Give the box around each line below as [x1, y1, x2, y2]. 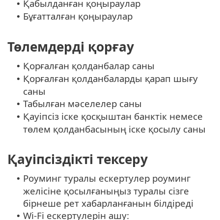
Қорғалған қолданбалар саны [23, 59, 155, 72]
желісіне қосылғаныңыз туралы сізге [23, 184, 189, 197]
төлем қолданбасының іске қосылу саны [23, 122, 206, 135]
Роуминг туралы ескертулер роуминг [23, 171, 191, 184]
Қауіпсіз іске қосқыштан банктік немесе [23, 110, 203, 122]
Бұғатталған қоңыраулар [23, 10, 133, 23]
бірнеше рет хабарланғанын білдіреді [23, 196, 193, 209]
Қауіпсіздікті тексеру [7, 150, 148, 168]
